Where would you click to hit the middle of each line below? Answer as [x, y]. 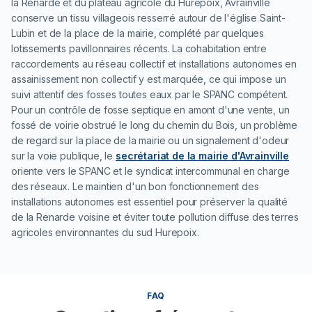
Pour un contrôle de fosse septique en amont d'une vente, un [150, 110]
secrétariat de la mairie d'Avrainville [202, 156]
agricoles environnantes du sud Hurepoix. [105, 233]
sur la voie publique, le [63, 156]
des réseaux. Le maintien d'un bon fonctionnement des [135, 187]
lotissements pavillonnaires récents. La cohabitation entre [139, 49]
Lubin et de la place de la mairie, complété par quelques [138, 33]
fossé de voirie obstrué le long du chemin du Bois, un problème [155, 125]
